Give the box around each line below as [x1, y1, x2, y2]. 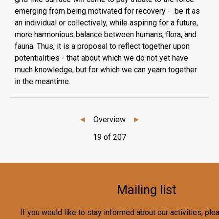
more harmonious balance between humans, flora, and [15, 29, 197, 39]
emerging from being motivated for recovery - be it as [15, 6, 200, 16]
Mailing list [117, 182, 176, 197]
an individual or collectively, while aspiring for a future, [15, 18, 198, 27]
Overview [93, 114, 126, 124]
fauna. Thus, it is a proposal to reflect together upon [15, 41, 190, 51]
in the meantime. [15, 76, 70, 86]
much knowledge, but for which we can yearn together [15, 65, 197, 74]
